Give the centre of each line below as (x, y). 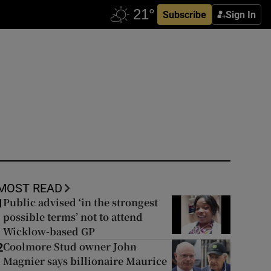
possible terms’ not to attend (73, 217)
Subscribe (184, 15)
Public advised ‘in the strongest (80, 202)
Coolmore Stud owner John (70, 247)
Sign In (241, 15)
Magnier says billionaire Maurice (85, 261)
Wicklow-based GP (49, 231)
